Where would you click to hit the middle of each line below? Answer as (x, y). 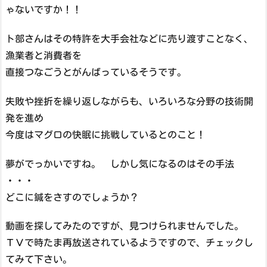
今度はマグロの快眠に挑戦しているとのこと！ (105, 134)
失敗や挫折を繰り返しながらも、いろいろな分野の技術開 (129, 101)
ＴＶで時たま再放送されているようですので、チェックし (129, 243)
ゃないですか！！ (44, 10)
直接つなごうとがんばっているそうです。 (96, 72)
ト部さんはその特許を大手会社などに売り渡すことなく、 (129, 38)
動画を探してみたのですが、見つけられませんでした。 (125, 226)
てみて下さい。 (39, 260)
